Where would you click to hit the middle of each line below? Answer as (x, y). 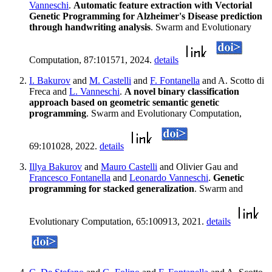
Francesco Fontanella (70, 178)
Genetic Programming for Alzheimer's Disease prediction (146, 16)
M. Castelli (110, 81)
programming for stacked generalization (112, 189)
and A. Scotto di (232, 81)
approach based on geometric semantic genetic (124, 103)
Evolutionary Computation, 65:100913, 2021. (118, 222)
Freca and (49, 92)
